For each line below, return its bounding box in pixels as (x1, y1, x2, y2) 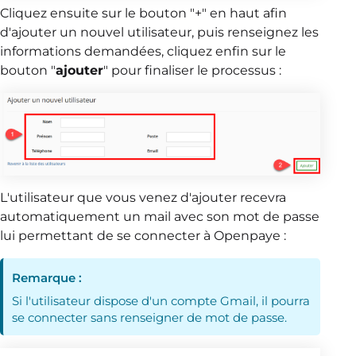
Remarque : (12, 270, 83, 286)
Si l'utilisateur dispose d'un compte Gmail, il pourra (12, 293, 311, 309)
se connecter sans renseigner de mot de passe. (12, 310, 288, 326)
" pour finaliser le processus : (103, 62, 281, 78)
